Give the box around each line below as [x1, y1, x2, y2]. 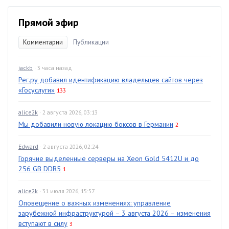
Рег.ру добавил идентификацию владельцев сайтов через [18, 75, 203, 84]
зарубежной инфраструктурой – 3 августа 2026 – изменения [18, 208, 211, 218]
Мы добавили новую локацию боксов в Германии [18, 119, 173, 129]
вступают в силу [18, 218, 67, 228]
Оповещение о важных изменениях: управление [18, 198, 171, 208]
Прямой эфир [18, 15, 79, 29]
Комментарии [23, 37, 63, 47]
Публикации [73, 37, 109, 47]
